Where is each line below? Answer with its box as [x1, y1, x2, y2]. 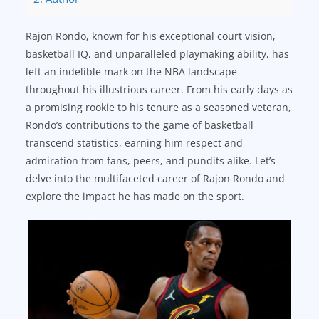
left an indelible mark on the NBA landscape [26, 65, 237, 79]
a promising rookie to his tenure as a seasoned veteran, [26, 100, 291, 115]
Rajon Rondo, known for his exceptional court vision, [26, 29, 276, 43]
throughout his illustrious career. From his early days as [26, 83, 293, 97]
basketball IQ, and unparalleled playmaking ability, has [26, 47, 289, 61]
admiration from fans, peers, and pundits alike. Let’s [26, 154, 276, 168]
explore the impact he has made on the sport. [26, 189, 244, 204]
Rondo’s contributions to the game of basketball [26, 118, 253, 132]
